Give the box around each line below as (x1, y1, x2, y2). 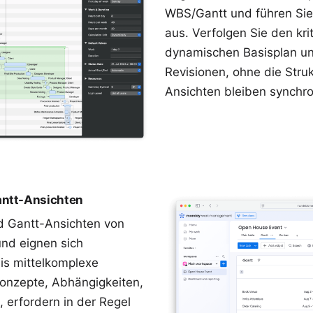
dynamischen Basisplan (165, 45, 297, 59)
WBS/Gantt (165, 6, 227, 20)
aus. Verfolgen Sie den (165, 25, 296, 40)
